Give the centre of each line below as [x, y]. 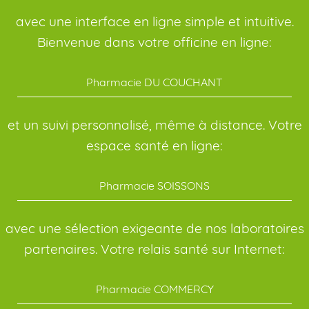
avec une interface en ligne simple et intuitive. [154, 22]
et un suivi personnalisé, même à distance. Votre [154, 125]
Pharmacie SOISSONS [154, 186]
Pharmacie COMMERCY [154, 289]
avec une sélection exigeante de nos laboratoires [154, 229]
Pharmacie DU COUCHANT [154, 82]
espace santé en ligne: [154, 146]
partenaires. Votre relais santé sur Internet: [154, 249]
